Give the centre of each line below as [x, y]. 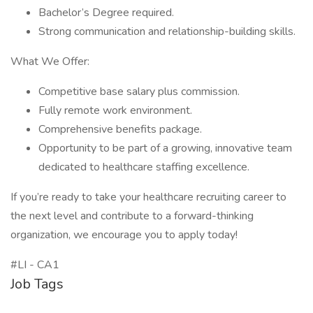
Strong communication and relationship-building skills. [167, 31]
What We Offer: [50, 61]
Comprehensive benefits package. [120, 129]
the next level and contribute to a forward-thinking [132, 216]
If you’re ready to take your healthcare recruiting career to [148, 197]
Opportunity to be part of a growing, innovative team [165, 148]
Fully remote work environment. [115, 110]
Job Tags [37, 284]
